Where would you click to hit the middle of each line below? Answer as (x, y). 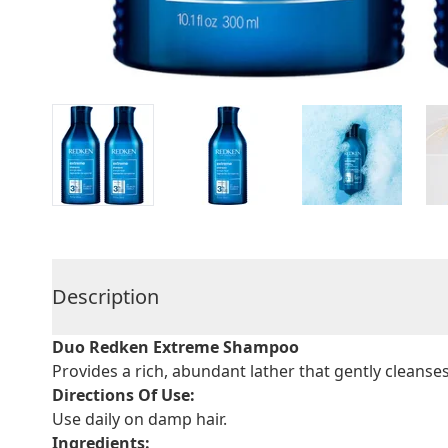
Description (105, 296)
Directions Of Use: (123, 395)
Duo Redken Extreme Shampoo (175, 347)
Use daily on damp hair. (139, 419)
